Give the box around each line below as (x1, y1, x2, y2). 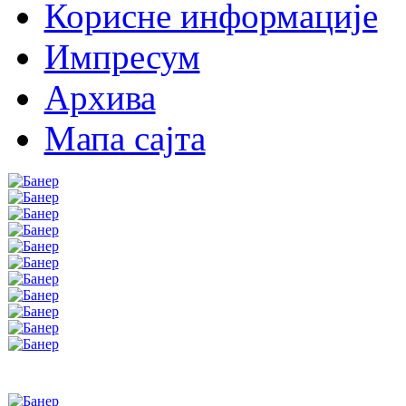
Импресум (43, 36, 200, 76)
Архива (43, 77, 156, 117)
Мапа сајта (43, 118, 206, 158)
